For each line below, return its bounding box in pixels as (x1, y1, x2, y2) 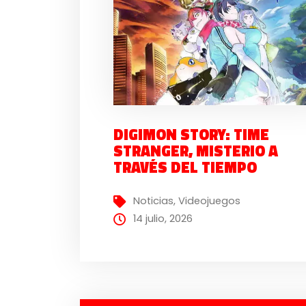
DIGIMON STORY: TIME (113, 122, 270, 146)
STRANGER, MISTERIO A (113, 139, 279, 163)
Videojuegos (178, 194, 241, 208)
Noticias (133, 194, 174, 208)
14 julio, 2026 (133, 212, 193, 226)
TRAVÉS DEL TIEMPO (113, 155, 258, 179)
